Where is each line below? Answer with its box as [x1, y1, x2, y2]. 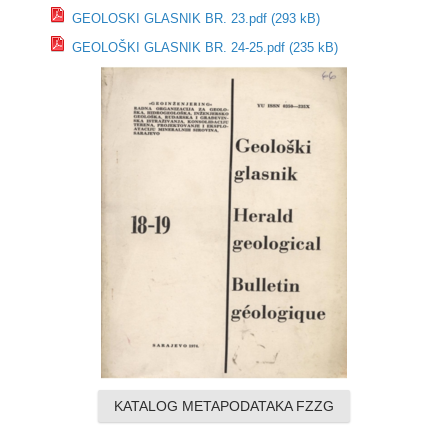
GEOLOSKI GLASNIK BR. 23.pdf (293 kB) [67, 10, 320, 26]
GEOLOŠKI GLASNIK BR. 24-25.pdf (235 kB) [67, 39, 338, 55]
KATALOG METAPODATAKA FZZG [113, 397, 334, 414]
